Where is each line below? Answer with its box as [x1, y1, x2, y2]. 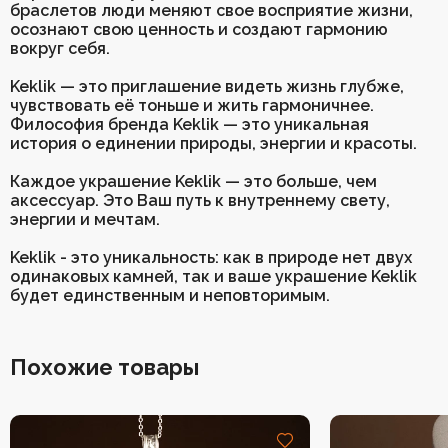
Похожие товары [10, 354, 199, 380]
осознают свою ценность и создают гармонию [10, 20, 388, 39]
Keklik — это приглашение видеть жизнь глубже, [10, 77, 404, 96]
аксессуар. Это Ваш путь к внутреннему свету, [10, 191, 390, 210]
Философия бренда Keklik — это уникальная [10, 115, 369, 134]
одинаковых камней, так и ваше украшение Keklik [10, 267, 417, 286]
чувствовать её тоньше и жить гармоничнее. [10, 96, 374, 115]
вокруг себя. [10, 39, 110, 58]
